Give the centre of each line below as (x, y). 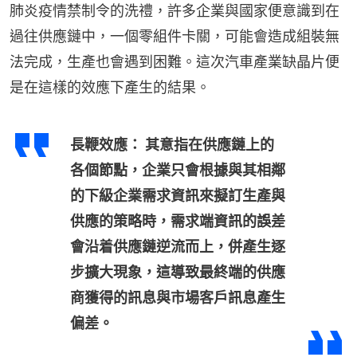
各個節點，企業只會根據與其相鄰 (178, 171)
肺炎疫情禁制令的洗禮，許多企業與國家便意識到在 (175, 11)
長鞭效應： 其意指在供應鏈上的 (172, 145)
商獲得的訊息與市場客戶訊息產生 (178, 298)
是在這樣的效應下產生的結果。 (110, 88)
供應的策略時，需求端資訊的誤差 (178, 222)
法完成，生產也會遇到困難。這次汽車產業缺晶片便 (175, 62)
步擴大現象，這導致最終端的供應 (178, 273)
